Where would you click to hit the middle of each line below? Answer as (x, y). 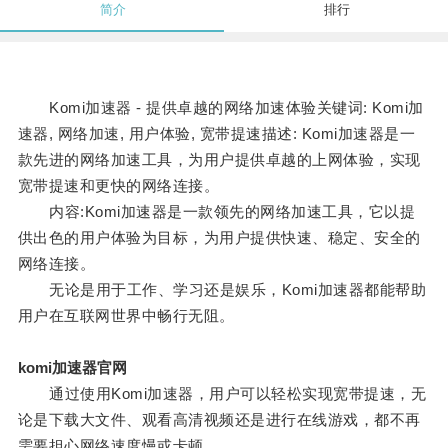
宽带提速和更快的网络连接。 (118, 186)
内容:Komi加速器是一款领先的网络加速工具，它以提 (216, 212)
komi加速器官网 (72, 368)
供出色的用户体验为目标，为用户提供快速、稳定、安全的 (219, 238)
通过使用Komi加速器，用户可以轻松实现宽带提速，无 (222, 394)
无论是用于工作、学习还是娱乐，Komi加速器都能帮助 (222, 290)
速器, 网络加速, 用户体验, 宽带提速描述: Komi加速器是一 (216, 134)
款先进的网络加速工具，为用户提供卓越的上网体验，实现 (219, 160)
